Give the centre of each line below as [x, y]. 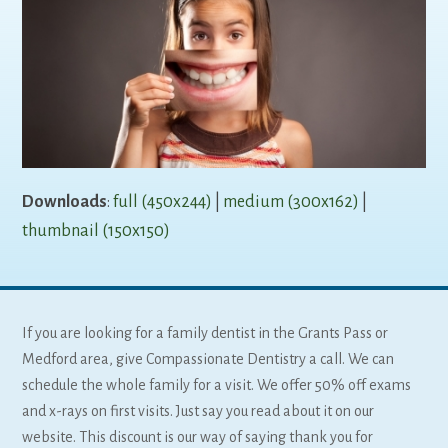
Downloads [65, 201]
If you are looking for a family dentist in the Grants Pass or [205, 332]
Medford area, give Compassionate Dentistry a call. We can [208, 358]
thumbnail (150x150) [96, 230]
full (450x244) [163, 201]
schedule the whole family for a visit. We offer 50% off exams [217, 384]
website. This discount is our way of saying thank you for [198, 436]
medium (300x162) [291, 201]
